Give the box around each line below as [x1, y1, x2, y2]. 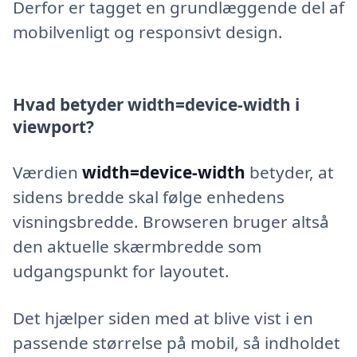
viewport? [13, 116, 94, 139]
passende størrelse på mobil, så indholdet [13, 331, 340, 354]
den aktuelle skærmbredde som [13, 234, 261, 257]
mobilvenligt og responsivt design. [13, 20, 283, 43]
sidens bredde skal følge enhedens [13, 185, 284, 208]
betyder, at [245, 160, 334, 183]
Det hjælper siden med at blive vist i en [13, 306, 313, 329]
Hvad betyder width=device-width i [13, 93, 300, 116]
